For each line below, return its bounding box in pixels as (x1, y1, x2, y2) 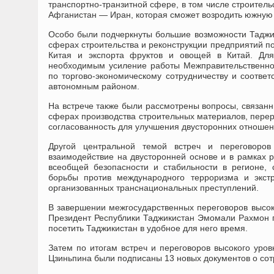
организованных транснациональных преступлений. (48, 183, 259, 193)
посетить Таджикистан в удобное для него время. (48, 223, 248, 233)
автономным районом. (48, 81, 139, 91)
